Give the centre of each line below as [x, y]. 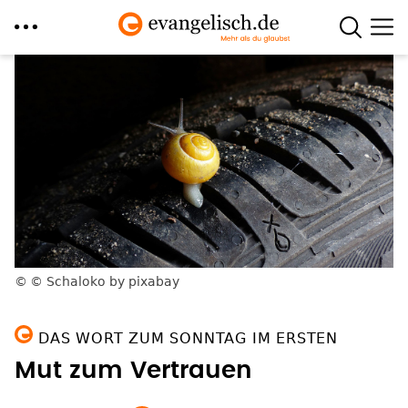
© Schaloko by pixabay [105, 282]
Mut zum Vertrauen [133, 371]
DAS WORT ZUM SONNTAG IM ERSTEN [188, 339]
